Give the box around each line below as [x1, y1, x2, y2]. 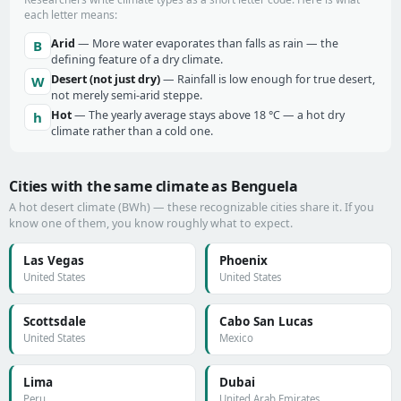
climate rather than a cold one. [51, 124, 213, 139]
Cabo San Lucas [219, 313, 313, 329]
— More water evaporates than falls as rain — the [75, 36, 338, 51]
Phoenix [219, 252, 268, 269]
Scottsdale [23, 313, 86, 329]
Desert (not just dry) [51, 72, 160, 87]
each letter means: [24, 7, 117, 22]
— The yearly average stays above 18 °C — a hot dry [72, 107, 345, 123]
